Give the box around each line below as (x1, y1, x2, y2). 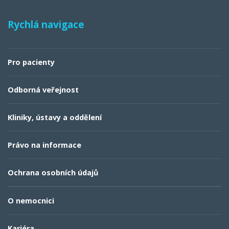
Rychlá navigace (8, 17, 84, 31)
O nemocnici (8, 195, 54, 205)
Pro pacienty (8, 57, 55, 67)
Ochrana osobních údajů (8, 167, 98, 177)
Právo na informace (8, 140, 81, 150)
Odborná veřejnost (8, 84, 79, 95)
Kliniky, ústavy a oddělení (8, 112, 102, 122)
